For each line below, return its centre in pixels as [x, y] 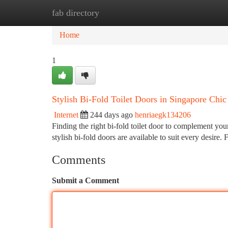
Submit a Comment [85, 180]
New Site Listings [131, 12]
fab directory [76, 13]
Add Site [189, 12]
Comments [79, 160]
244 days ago [111, 115]
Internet [66, 115]
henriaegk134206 [163, 115]
